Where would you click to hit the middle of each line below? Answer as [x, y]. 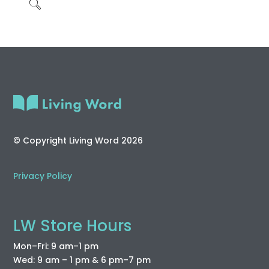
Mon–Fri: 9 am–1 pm [56, 246]
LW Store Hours [73, 226]
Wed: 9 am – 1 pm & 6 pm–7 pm [82, 260]
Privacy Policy [43, 176]
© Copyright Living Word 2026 [78, 140]
